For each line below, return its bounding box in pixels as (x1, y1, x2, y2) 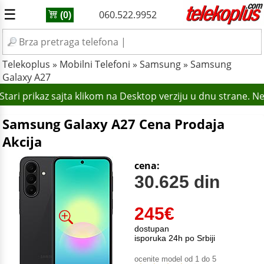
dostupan (134, 224, 169, 233)
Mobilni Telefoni (60, 58, 130, 71)
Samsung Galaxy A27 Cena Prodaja (2, 115, 225, 133)
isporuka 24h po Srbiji (134, 233, 215, 243)
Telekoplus (2, 58, 50, 71)
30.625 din (134, 172, 220, 192)
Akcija (2, 133, 42, 150)
